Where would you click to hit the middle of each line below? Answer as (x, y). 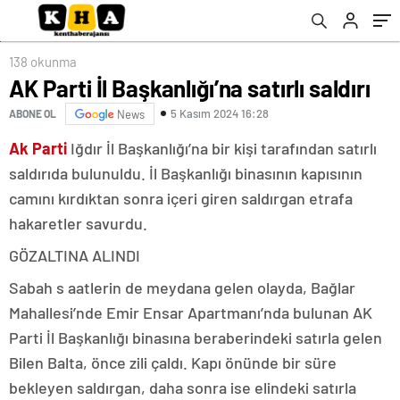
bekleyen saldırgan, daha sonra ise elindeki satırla (183, 387)
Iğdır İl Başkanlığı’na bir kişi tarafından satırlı (222, 148)
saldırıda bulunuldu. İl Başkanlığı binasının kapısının (186, 173)
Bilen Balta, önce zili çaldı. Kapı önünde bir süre (173, 362)
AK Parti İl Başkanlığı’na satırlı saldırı (190, 87)
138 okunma (43, 61)
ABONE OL (33, 114)
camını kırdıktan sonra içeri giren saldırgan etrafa (181, 198)
